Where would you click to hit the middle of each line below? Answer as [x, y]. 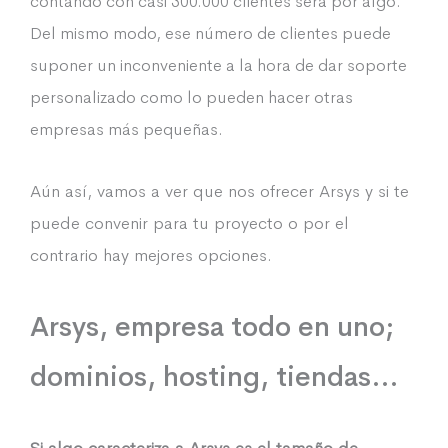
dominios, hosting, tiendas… [214, 376]
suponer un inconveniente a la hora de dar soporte [218, 66]
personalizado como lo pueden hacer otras [191, 98]
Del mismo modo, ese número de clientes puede [210, 34]
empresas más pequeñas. [126, 130]
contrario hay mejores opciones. [151, 255]
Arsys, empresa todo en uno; [212, 326]
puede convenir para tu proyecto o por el [189, 223]
